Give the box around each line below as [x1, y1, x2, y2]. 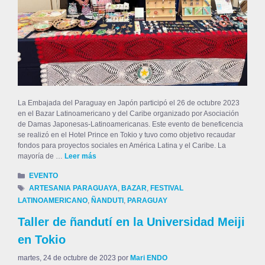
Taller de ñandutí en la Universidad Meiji [18, 215, 245, 229]
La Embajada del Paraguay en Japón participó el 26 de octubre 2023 [18, 98, 240, 107]
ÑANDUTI [91, 196, 124, 205]
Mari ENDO [130, 254, 167, 263]
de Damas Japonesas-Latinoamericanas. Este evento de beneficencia [18, 119, 243, 128]
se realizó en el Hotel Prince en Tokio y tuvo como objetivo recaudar [18, 130, 235, 139]
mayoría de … [18, 151, 64, 160]
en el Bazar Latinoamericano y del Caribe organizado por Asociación [18, 109, 239, 118]
